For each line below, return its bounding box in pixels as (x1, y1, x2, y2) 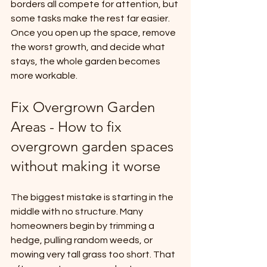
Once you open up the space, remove (11, 28, 178, 38)
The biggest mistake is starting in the (11, 193, 175, 203)
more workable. (11, 71, 77, 81)
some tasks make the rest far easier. (11, 14, 172, 24)
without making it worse (11, 157, 160, 175)
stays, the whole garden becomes (11, 57, 162, 67)
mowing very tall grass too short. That (11, 250, 177, 260)
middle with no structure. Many (11, 207, 145, 217)
